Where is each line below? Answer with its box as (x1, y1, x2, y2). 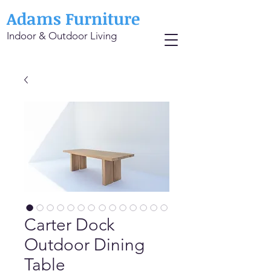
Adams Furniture (7, 7, 140, 30)
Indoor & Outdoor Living (7, 30, 117, 42)
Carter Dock (24, 215, 114, 235)
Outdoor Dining (24, 235, 145, 255)
